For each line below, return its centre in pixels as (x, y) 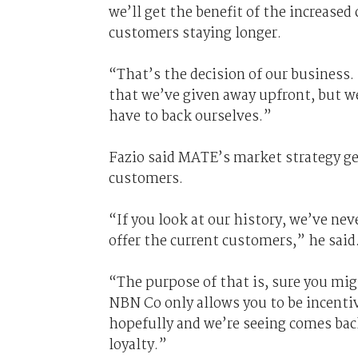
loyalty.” (137, 345)
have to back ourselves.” (190, 116)
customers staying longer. (196, 33)
